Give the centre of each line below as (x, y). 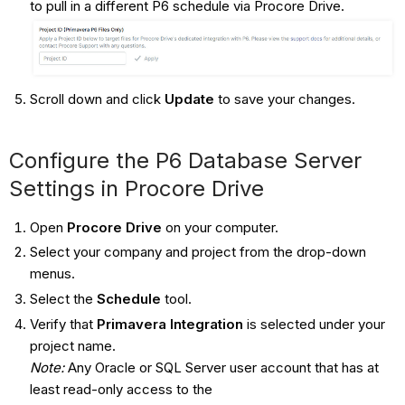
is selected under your (314, 324)
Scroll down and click (97, 99)
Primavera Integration (170, 324)
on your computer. (220, 227)
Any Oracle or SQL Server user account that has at (221, 367)
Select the (63, 299)
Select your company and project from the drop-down (198, 252)
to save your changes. (284, 99)
